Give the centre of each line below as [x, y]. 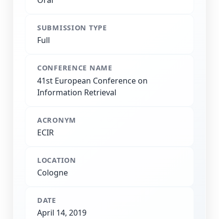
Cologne [53, 172]
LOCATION [57, 160]
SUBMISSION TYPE [72, 28]
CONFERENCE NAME [75, 68]
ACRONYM [57, 120]
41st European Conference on [92, 80]
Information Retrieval [77, 92]
